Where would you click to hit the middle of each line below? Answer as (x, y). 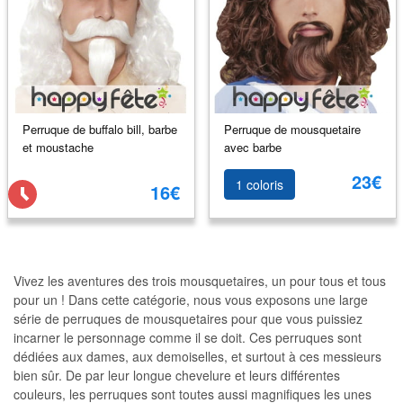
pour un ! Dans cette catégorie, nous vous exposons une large (191, 300)
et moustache (58, 147)
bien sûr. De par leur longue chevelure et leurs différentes (177, 375)
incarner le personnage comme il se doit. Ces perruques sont (188, 337)
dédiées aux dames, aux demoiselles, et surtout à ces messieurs (197, 356)
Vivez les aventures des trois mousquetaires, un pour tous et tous (200, 281)
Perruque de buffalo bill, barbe (99, 129)
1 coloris (259, 184)
